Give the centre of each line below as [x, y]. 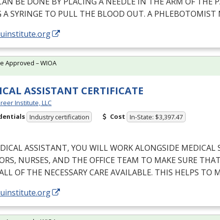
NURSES [33, 160]
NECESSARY [66, 173]
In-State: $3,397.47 [156, 117]
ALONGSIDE [157, 148]
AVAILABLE [131, 173]
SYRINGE [27, 14]
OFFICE [102, 160]
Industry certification [59, 117]
